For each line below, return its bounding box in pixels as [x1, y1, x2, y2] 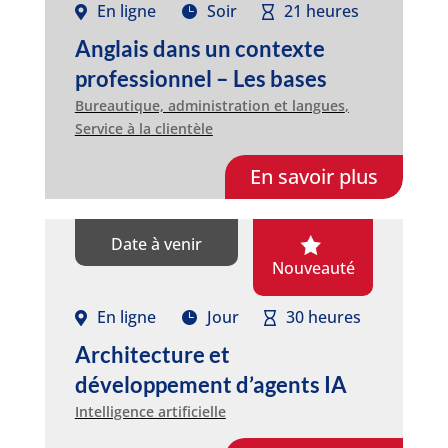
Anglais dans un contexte [74, 34, 325, 62]
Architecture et [74, 340, 230, 368]
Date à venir [111, 232, 203, 255]
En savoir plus [250, 162, 379, 190]
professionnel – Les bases [74, 64, 327, 92]
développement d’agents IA [74, 370, 347, 398]
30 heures [285, 306, 361, 329]
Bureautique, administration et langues [74, 95, 345, 115]
